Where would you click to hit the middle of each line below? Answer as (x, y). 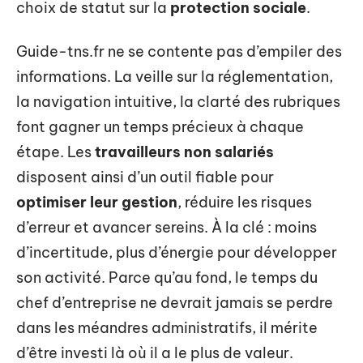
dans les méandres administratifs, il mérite (167, 327)
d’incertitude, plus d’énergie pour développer (177, 252)
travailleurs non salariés (184, 152)
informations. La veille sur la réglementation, (175, 76)
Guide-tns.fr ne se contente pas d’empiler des (179, 51)
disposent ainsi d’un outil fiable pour (145, 177)
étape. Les (56, 152)
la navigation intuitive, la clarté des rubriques (178, 101)
